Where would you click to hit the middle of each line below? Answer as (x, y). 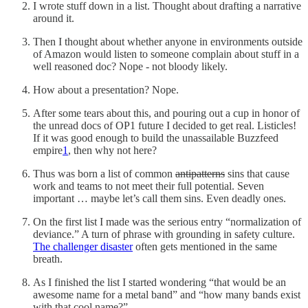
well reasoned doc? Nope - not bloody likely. (130, 67)
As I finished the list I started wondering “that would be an (159, 283)
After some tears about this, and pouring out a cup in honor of (166, 113)
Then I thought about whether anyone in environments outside (168, 42)
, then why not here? (112, 151)
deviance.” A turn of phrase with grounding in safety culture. (164, 234)
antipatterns (200, 174)
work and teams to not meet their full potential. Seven (148, 186)
